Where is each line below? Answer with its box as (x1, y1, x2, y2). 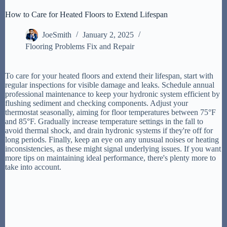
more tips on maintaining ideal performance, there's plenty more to (5, 154, 216, 163)
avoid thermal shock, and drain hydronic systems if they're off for (5, 126, 213, 135)
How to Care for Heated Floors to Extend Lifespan (5, 10, 168, 19)
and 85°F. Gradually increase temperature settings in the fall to (5, 117, 203, 126)
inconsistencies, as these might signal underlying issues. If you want (5, 144, 221, 154)
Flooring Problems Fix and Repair (25, 42, 134, 51)
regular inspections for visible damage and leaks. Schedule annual (5, 81, 214, 90)
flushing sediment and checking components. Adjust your (5, 99, 188, 108)
